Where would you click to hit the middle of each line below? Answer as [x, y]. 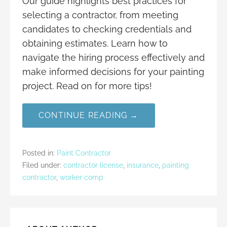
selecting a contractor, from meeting [100, 15]
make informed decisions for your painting [113, 71]
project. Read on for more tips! [87, 86]
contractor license [93, 165]
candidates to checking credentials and [107, 29]
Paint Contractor [84, 153]
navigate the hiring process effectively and [113, 57]
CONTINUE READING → [89, 115]
